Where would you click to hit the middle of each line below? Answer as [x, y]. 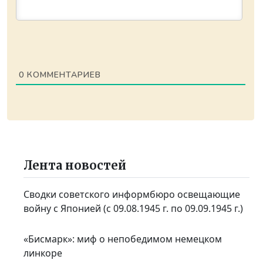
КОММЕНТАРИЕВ [62, 75]
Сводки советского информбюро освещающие [132, 195]
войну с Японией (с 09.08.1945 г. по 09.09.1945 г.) [134, 209]
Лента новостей [75, 166]
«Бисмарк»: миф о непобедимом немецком [123, 239]
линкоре [43, 253]
